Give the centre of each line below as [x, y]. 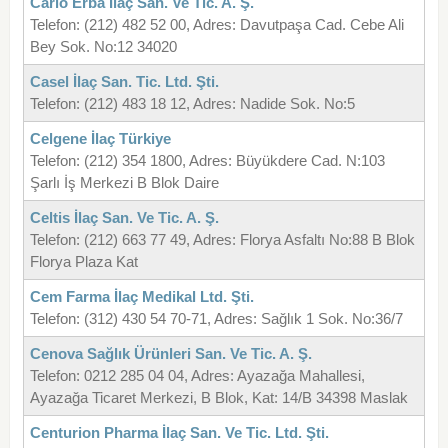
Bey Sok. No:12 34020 [103, 47]
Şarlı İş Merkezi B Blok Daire [124, 183]
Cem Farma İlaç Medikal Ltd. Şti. [141, 297]
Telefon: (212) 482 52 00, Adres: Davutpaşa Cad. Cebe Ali [216, 25]
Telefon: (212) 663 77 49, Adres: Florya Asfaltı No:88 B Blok [222, 240]
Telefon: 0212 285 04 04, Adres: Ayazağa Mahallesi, [197, 376]
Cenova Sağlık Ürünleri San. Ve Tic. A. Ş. [170, 354]
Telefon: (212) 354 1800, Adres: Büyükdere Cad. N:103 [207, 161]
